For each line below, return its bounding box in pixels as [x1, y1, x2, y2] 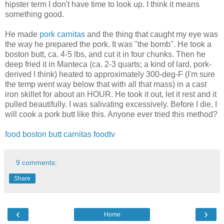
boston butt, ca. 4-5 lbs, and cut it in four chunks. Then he [5, 49, 205, 58]
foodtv [93, 129, 115, 138]
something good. [5, 9, 64, 18]
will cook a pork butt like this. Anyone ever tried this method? [5, 109, 217, 118]
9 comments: [16, 158, 57, 166]
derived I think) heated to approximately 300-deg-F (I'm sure [5, 69, 215, 78]
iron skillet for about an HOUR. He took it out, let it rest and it [5, 89, 216, 98]
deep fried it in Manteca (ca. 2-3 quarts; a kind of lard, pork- [5, 59, 211, 68]
